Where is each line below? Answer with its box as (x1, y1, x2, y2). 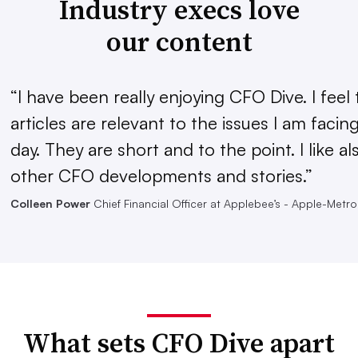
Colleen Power (10, 197, 90, 210)
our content (105, 23, 253, 60)
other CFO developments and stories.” (10, 165, 312, 186)
